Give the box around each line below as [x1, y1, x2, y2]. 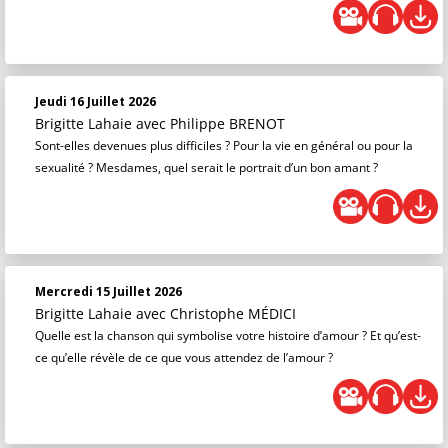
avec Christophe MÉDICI [136, 304, 296, 323]
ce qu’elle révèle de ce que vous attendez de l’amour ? [35, 349, 333, 366]
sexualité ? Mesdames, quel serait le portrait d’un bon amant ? [35, 159, 378, 176]
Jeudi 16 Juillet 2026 [35, 93, 156, 110]
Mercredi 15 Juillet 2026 [35, 283, 182, 300]
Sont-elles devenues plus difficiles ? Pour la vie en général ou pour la [35, 137, 413, 154]
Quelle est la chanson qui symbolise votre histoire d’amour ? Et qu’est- [35, 327, 421, 344]
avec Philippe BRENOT [136, 114, 285, 133]
